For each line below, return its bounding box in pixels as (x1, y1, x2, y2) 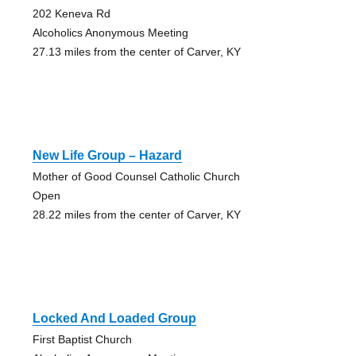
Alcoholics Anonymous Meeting (32, 25, 188, 39)
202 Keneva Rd (32, 6, 110, 20)
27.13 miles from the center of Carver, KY (32, 44, 241, 58)
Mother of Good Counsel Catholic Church (32, 169, 240, 183)
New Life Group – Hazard (32, 148, 182, 162)
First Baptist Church (32, 332, 132, 346)
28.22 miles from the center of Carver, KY (32, 207, 241, 221)
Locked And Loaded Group (32, 311, 196, 325)
